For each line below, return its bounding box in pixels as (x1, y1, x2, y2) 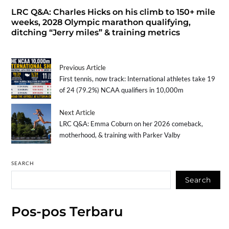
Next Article (59, 108, 96, 117)
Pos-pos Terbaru (11, 203, 123, 220)
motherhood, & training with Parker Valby (59, 131, 181, 140)
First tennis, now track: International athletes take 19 (59, 74, 216, 83)
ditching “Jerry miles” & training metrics (11, 28, 180, 38)
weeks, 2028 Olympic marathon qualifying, (11, 17, 191, 28)
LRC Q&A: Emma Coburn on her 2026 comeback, (59, 120, 203, 128)
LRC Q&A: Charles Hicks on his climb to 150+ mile (11, 7, 215, 17)
